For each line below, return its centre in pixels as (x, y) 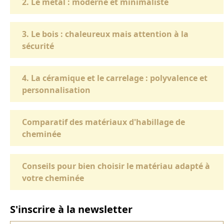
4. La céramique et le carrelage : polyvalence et (115, 78)
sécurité (38, 46)
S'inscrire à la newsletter (71, 209)
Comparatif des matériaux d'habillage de (103, 122)
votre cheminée (53, 178)
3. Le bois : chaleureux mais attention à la (105, 34)
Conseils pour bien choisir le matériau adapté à (116, 166)
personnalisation (56, 90)
